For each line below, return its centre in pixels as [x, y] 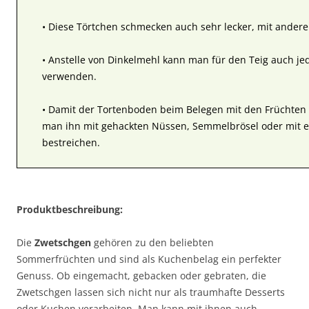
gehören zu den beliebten [152, 242]
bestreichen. [71, 142]
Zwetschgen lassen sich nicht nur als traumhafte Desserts [151, 292]
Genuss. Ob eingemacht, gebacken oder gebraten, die [141, 275]
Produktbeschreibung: [70, 209]
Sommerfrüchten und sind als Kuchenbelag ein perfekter [149, 259]
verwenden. [69, 76]
